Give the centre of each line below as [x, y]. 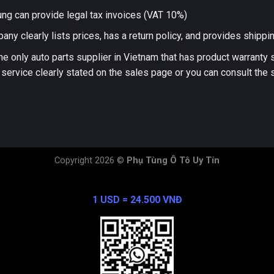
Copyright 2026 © [91, 160]
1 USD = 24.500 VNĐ [137, 199]
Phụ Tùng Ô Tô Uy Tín [173, 160]
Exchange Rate [137, 184]
